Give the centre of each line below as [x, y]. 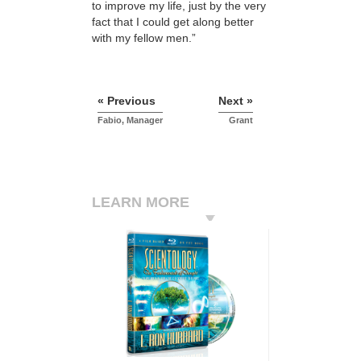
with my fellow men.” [144, 37]
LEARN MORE [141, 203]
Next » [236, 101]
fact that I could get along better [173, 21]
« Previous [127, 101]
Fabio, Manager [130, 120]
